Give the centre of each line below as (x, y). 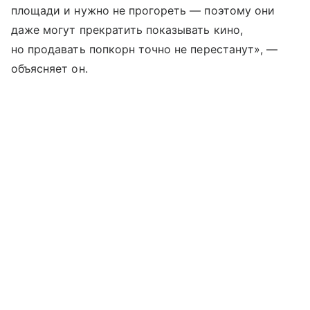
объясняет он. (49, 68)
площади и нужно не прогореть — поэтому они (143, 10)
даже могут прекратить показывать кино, (127, 29)
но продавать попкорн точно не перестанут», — (145, 49)
